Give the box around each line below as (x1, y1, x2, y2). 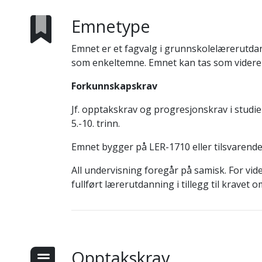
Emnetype (71, 15, 150, 37)
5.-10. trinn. (71, 117, 120, 130)
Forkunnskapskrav (71, 80, 157, 92)
